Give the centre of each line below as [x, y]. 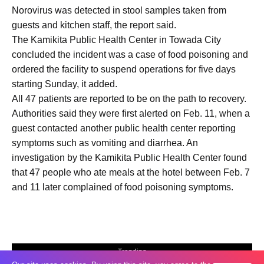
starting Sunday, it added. [65, 84]
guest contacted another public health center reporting [124, 128]
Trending [132, 251]
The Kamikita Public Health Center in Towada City [116, 40]
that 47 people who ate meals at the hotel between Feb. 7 [131, 173]
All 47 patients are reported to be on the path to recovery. [129, 99]
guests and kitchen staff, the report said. [94, 25]
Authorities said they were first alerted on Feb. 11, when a [131, 114]
